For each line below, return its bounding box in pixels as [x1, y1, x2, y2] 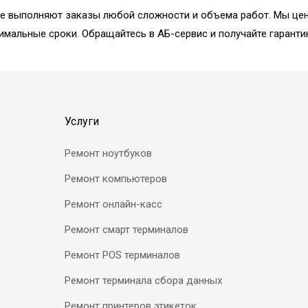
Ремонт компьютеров [65, 172, 167, 185]
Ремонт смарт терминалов [65, 223, 188, 236]
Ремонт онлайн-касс [65, 197, 162, 210]
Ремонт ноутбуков [65, 146, 152, 159]
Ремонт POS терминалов [65, 248, 180, 261]
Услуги [65, 114, 99, 128]
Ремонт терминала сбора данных [65, 274, 222, 287]
